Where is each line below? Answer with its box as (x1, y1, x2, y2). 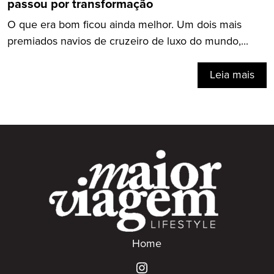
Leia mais (210, 68, 254, 82)
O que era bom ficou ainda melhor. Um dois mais (7, 18, 242, 32)
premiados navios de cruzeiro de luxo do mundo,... (7, 34, 248, 48)
